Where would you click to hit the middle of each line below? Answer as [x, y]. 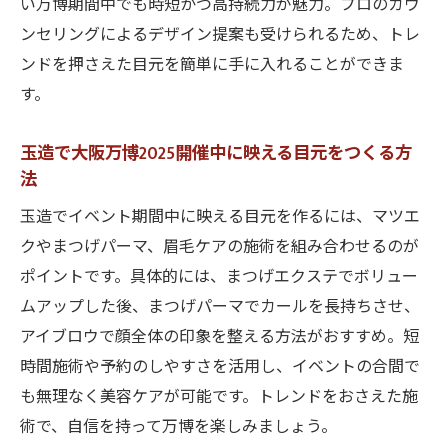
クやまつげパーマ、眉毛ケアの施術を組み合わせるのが [219, 247]
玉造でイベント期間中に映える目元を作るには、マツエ [220, 217]
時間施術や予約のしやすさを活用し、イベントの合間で [220, 367]
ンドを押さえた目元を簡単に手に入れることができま [212, 65]
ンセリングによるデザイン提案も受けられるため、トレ [220, 35]
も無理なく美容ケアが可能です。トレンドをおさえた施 [219, 397]
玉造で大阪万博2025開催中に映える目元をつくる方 [216, 153]
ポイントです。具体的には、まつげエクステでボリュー [219, 277]
